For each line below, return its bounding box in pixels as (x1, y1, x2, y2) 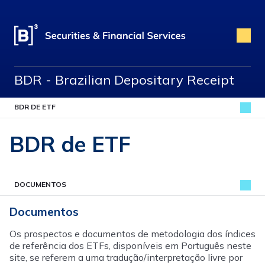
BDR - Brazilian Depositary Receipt (14, 72, 234, 88)
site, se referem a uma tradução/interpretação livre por (9, 251, 243, 263)
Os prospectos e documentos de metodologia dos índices (9, 228, 256, 240)
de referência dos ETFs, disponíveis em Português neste (9, 240, 251, 251)
